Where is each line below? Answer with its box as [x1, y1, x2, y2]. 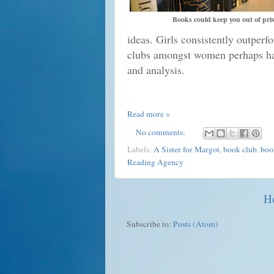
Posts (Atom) [173, 218, 218, 230]
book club [223, 144, 257, 155]
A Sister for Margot [154, 144, 220, 155]
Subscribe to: [127, 218, 173, 230]
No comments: [135, 126, 187, 138]
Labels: [127, 144, 154, 155]
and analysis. [127, 62, 185, 77]
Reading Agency [127, 157, 183, 168]
